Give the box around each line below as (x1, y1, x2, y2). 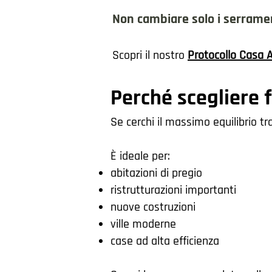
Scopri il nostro (112, 47, 188, 63)
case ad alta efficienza (110, 233, 219, 249)
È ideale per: (110, 148, 170, 164)
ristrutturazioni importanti (110, 182, 236, 198)
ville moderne (110, 216, 176, 232)
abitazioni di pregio (110, 165, 202, 181)
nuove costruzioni (110, 199, 195, 215)
